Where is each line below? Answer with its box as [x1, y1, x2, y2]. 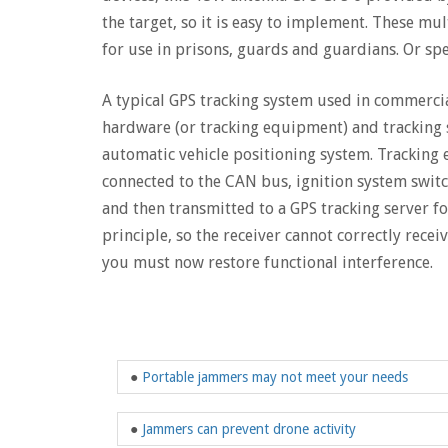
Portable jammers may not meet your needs [142, 369, 408, 385]
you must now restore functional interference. [102, 253, 433, 272]
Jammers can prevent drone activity [142, 421, 356, 437]
